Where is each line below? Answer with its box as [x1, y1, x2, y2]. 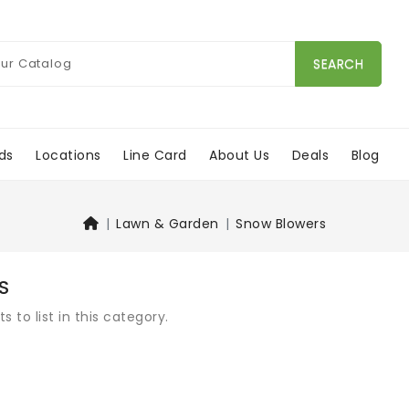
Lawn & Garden [116, 215, 219, 234]
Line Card [123, 145, 187, 164]
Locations [36, 145, 101, 164]
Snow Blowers [236, 215, 326, 234]
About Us [209, 145, 270, 164]
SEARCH [313, 54, 363, 73]
